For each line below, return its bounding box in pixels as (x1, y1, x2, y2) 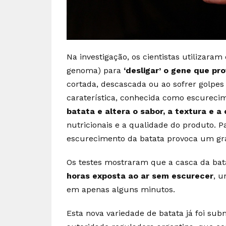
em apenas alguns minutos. (67, 184, 175, 194)
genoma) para (67, 65, 124, 75)
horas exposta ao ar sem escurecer (67, 171, 213, 181)
